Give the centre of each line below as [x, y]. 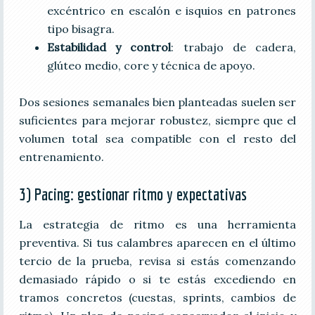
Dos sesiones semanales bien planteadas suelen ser [157, 102]
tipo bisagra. [81, 28]
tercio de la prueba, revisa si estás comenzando [157, 261]
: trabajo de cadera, [234, 47]
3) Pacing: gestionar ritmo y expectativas [133, 194]
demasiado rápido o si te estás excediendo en [157, 279]
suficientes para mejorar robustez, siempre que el [157, 120]
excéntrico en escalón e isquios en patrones [172, 10]
